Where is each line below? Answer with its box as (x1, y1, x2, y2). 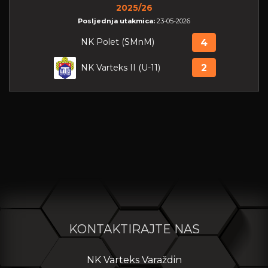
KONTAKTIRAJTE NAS (68, 221, 200, 236)
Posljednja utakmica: (78, 16, 157, 25)
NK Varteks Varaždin (86, 254, 182, 266)
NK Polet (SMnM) (80, 36, 154, 47)
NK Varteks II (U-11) (80, 62, 160, 73)
